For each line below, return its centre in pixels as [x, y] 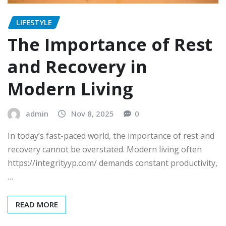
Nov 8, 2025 [93, 114]
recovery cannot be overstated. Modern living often [105, 149]
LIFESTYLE [34, 22]
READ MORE [37, 204]
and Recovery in [77, 67]
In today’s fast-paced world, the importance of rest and [111, 135]
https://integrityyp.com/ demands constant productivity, [112, 163]
